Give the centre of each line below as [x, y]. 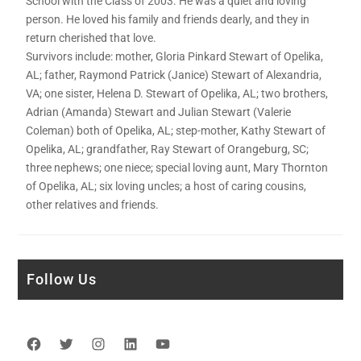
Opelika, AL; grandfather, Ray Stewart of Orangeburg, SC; [168, 149]
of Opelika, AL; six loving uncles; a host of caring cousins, [166, 187]
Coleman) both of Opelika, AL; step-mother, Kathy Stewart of [176, 131]
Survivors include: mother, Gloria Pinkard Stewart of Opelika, [175, 57]
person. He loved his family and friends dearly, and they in [168, 20]
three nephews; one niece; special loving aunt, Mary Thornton [177, 168]
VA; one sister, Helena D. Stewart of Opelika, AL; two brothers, [177, 94]
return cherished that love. [91, 38]
